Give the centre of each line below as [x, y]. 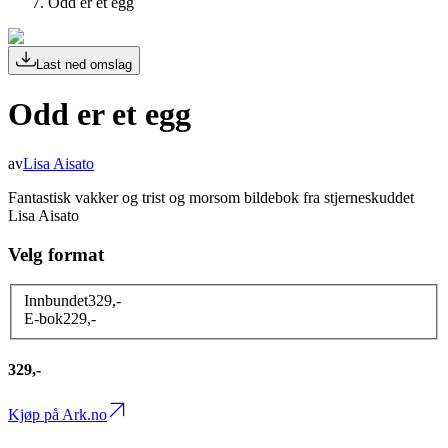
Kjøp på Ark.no [57, 415]
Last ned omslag [84, 64]
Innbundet [56, 300]
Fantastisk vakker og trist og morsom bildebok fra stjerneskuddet [211, 197]
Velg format [56, 254]
